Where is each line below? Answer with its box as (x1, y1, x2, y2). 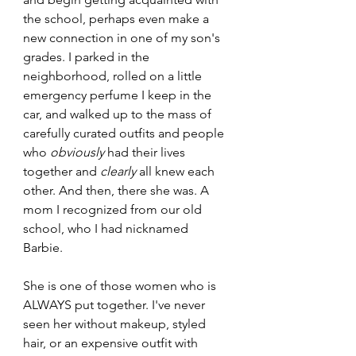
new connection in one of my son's (23, 29, 223, 45)
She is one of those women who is (23, 277, 219, 293)
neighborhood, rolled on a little (23, 68, 205, 83)
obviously (50, 144, 104, 160)
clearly (100, 163, 136, 179)
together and (23, 163, 100, 179)
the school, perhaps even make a (23, 10, 212, 26)
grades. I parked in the (23, 48, 153, 64)
